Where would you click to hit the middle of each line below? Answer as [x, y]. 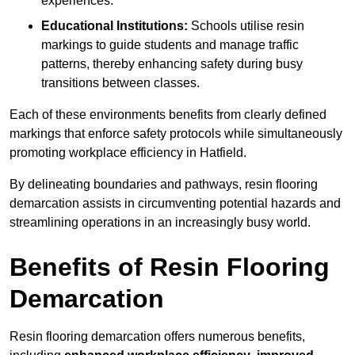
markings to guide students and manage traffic [170, 45]
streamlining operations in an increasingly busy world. [160, 223]
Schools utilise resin [246, 26]
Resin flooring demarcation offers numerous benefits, [157, 337]
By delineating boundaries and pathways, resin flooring [164, 185]
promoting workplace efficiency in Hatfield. [128, 153]
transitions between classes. [120, 83]
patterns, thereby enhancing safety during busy [172, 64]
